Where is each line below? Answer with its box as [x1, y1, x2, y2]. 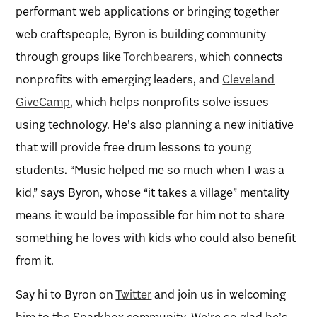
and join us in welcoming [151, 286, 287, 302]
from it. [16, 252, 54, 268]
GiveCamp [16, 93, 71, 110]
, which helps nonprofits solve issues [70, 93, 270, 110]
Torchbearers [123, 48, 195, 64]
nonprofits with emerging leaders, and [16, 71, 223, 87]
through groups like [16, 48, 124, 64]
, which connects [194, 48, 284, 64]
